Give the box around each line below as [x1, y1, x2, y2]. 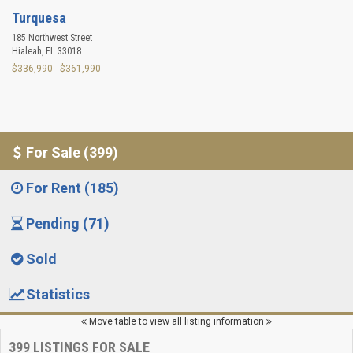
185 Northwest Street [12, 32, 92, 44]
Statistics [26, 286, 91, 303]
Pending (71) [26, 215, 110, 232]
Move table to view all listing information [87, 316, 266, 328]
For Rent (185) [26, 180, 120, 197]
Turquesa [12, 9, 66, 27]
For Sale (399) [26, 144, 119, 162]
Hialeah [12, 46, 42, 58]
